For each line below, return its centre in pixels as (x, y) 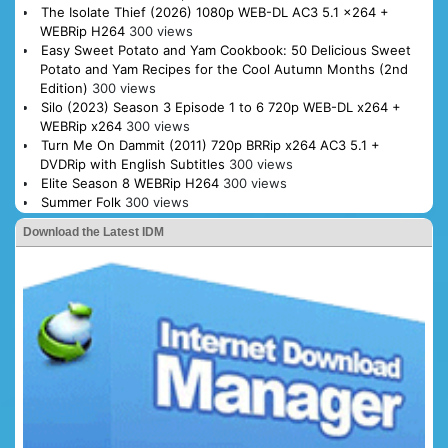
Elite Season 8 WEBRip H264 (129, 183)
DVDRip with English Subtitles (132, 164)
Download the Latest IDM (93, 232)
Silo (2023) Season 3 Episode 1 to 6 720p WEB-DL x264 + (220, 107)
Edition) (63, 88)
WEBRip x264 (80, 126)
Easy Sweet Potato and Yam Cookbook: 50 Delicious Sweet (225, 50)
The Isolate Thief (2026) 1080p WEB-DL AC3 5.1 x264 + (214, 12)
